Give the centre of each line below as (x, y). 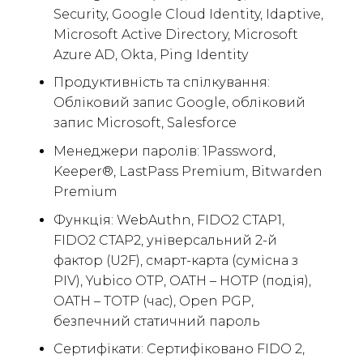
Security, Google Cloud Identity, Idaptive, (188, 14)
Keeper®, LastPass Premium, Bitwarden (188, 171)
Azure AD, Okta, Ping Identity (150, 54)
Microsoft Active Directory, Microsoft (175, 34)
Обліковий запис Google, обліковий (179, 103)
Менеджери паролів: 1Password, (164, 151)
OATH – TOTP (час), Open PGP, (153, 301)
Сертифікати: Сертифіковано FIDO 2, (179, 349)
